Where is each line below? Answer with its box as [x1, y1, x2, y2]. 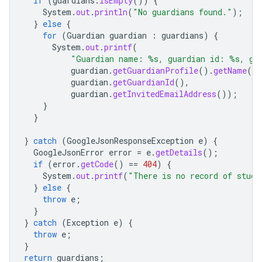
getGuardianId [113, 76, 174, 88]
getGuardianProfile [113, 64, 198, 76]
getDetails [156, 146, 202, 158]
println [95, 6, 127, 18]
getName [213, 64, 247, 76]
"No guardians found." [133, 6, 232, 18]
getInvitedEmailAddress [113, 88, 216, 99]
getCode [81, 158, 113, 170]
